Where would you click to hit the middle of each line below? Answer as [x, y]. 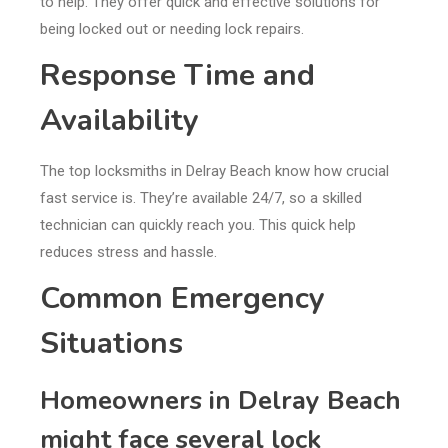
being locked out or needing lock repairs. [172, 29]
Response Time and [177, 76]
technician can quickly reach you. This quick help [198, 225]
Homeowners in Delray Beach [220, 401]
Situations [111, 344]
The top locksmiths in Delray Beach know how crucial [214, 171]
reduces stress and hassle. [128, 252]
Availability [119, 121]
